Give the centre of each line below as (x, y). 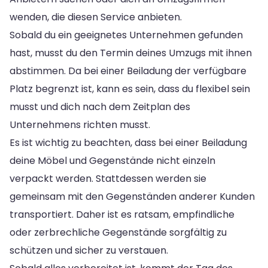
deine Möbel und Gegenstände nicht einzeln (112, 160)
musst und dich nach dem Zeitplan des (100, 106)
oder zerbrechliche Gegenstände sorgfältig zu (118, 232)
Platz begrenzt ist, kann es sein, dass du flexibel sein (130, 89)
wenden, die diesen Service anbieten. (96, 17)
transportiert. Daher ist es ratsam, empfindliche (122, 214)
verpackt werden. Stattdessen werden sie (108, 178)
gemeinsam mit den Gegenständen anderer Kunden (132, 196)
